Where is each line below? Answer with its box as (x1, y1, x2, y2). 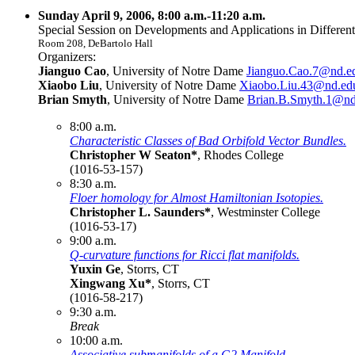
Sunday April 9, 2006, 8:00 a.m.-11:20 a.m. (38, 8, 265, 22)
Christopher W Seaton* (70, 147, 197, 162)
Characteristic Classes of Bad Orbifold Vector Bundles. (70, 133, 346, 147)
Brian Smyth (38, 92, 107, 106)
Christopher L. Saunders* (70, 204, 211, 219)
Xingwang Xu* (70, 276, 151, 290)
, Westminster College (211, 204, 320, 219)
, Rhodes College (197, 147, 284, 162)
